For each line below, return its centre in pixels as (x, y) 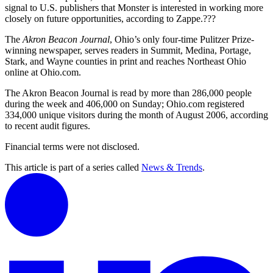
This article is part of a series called (72, 168)
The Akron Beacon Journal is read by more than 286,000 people (128, 93)
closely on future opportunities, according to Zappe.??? (110, 19)
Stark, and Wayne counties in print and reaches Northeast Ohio (126, 62)
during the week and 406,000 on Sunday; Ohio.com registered (125, 104)
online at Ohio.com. (43, 73)
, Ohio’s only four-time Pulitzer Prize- (182, 40)
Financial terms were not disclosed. (72, 147)
